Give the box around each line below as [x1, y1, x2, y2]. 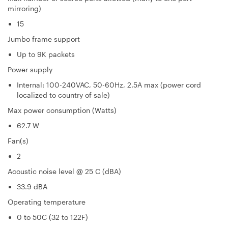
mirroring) [8, 4, 41, 13]
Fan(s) [8, 136, 28, 145]
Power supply [8, 65, 52, 74]
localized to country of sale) [17, 90, 110, 99]
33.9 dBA [17, 182, 47, 191]
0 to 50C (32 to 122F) [17, 212, 88, 221]
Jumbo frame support [8, 34, 80, 43]
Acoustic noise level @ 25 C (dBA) [8, 166, 121, 176]
